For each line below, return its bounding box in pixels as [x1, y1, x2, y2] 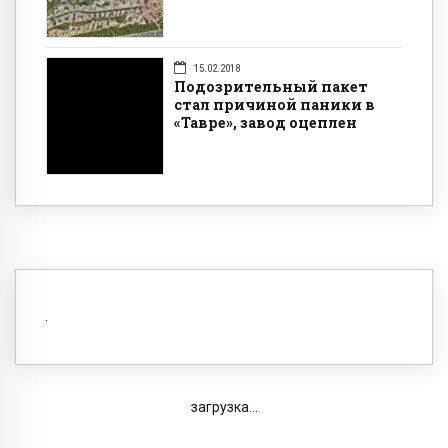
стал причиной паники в [174, 95, 375, 115]
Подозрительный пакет [174, 77, 368, 97]
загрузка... [190, 399, 258, 416]
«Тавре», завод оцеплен [174, 113, 357, 133]
